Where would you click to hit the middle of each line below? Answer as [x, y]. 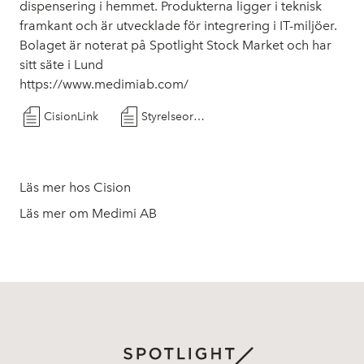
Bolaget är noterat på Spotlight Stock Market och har [175, 45]
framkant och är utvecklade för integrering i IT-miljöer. [178, 26]
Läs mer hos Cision [75, 187]
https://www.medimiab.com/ [104, 84]
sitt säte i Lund [61, 65]
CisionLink [71, 117]
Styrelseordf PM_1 [199, 117]
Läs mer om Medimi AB [88, 213]
